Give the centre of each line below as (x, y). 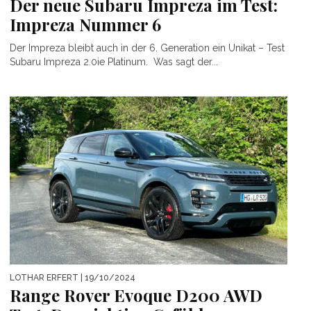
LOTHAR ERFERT (44, 277)
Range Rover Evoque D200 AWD (136, 295)
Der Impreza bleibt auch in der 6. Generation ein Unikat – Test (147, 48)
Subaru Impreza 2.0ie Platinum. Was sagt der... (114, 61)
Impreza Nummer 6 (85, 24)
